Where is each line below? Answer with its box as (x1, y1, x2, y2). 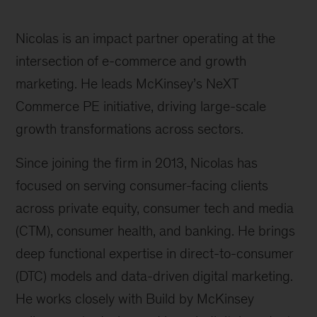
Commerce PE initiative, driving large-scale (16, 98, 267, 115)
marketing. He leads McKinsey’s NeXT (16, 76, 238, 92)
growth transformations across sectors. (16, 121, 244, 137)
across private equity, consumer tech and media (16, 200, 294, 217)
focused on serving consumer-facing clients (16, 178, 269, 194)
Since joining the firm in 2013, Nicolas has (16, 155, 258, 171)
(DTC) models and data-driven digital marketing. (16, 268, 294, 284)
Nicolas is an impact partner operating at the (16, 30, 276, 47)
